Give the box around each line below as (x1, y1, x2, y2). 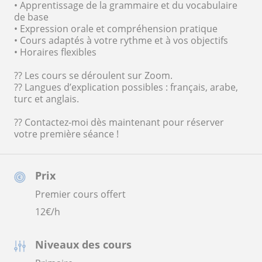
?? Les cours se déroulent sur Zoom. (14, 69, 173, 82)
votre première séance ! (14, 127, 119, 140)
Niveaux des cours (35, 237, 132, 251)
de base (14, 11, 49, 23)
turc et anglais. (14, 92, 79, 105)
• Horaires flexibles (14, 46, 96, 58)
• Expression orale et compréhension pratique (14, 22, 218, 35)
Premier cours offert (35, 188, 126, 201)
